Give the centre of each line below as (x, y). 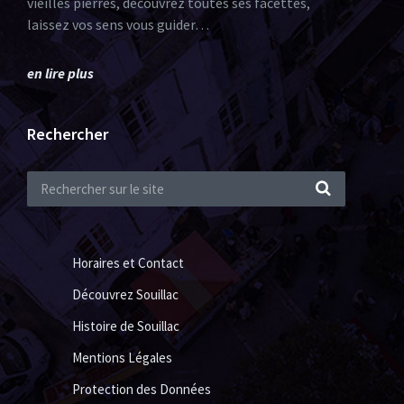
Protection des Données (142, 389)
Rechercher (68, 134)
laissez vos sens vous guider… (118, 24)
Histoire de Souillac (126, 326)
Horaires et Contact (128, 263)
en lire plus (60, 73)
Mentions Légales (122, 358)
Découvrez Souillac (125, 294)
